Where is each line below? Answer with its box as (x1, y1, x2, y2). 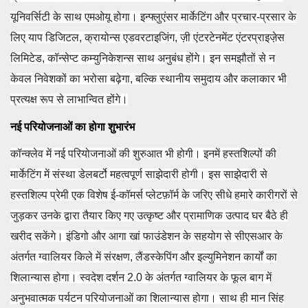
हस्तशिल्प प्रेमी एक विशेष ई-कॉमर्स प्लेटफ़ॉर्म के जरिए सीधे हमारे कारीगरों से (10, 189, 298, 201)
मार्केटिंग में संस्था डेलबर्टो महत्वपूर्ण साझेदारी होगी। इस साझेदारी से (10, 168, 267, 181)
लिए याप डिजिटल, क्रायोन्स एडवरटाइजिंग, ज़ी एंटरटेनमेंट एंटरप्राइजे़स (10, 32, 285, 44)
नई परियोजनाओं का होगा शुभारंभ (10, 119, 135, 135)
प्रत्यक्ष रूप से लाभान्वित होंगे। (10, 93, 128, 106)
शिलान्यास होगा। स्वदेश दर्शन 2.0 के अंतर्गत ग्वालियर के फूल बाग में (10, 272, 272, 284)
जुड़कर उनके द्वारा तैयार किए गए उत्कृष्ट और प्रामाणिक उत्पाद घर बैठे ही (10, 210, 288, 222)
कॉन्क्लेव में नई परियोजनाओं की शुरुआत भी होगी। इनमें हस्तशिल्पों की (10, 148, 276, 160)
